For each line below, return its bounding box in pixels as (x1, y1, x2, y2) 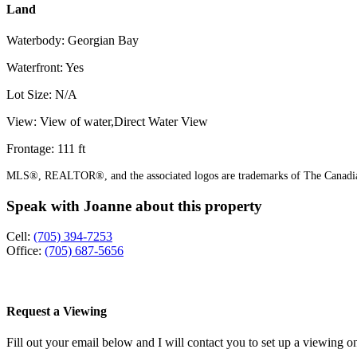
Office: (6, 244, 45, 258)
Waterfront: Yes (6, 60, 84, 74)
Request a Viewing (6, 304, 107, 318)
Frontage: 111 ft (6, 141, 85, 155)
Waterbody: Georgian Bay (6, 33, 139, 47)
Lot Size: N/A (6, 87, 77, 101)
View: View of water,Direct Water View (6, 114, 208, 128)
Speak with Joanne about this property (6, 197, 262, 214)
